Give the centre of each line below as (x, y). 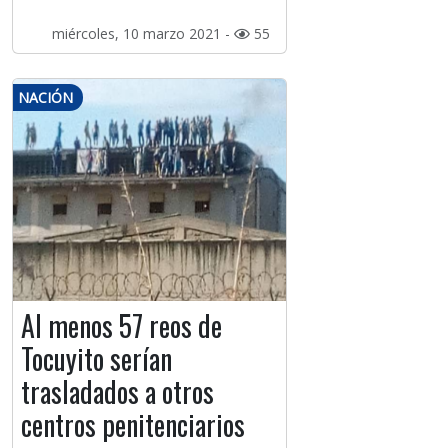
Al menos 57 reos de (121, 326)
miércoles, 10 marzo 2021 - (142, 34)
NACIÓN (45, 98)
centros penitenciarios (133, 425)
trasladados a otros (117, 392)
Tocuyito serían (96, 359)
